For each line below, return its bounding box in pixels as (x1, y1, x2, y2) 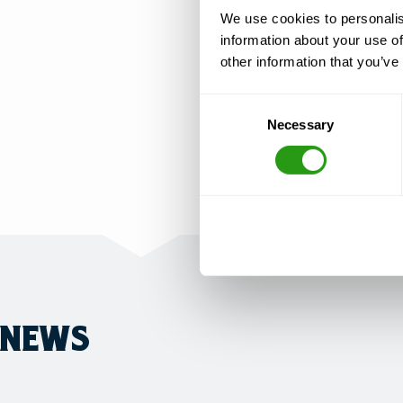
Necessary (267, 116, 334, 132)
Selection (199, 117, 254, 133)
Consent (199, 95, 249, 112)
